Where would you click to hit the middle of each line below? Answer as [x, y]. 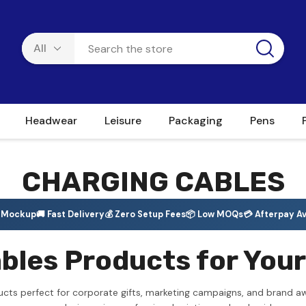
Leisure [123, 121]
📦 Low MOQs [214, 214]
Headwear [51, 121]
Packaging [196, 121]
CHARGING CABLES [153, 182]
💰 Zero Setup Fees [145, 214]
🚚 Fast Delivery [70, 214]
